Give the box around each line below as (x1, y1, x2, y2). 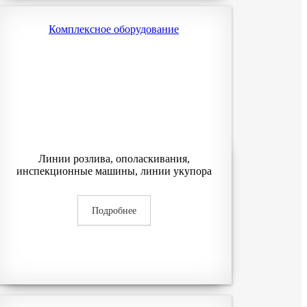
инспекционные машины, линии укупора (16, 165, 212, 177)
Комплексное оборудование (49, 23, 179, 35)
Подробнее (91, 206, 136, 216)
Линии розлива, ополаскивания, (38, 153, 190, 164)
